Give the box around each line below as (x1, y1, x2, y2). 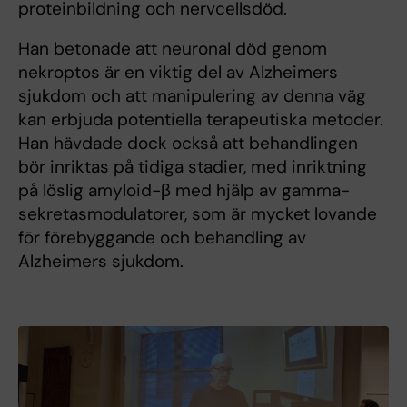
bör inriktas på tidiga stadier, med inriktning (18, 154, 367, 178)
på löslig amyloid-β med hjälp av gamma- (18, 178, 350, 202)
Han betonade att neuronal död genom (18, 36, 327, 60)
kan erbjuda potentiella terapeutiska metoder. (18, 107, 383, 131)
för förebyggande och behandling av (18, 225, 306, 249)
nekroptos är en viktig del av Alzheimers (18, 60, 338, 84)
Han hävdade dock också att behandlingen (18, 131, 358, 154)
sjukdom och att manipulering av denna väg (18, 84, 366, 107)
